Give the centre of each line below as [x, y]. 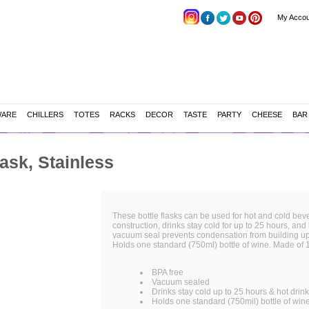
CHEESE [267, 114]
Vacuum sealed [181, 282]
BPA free [168, 272]
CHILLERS [45, 114]
